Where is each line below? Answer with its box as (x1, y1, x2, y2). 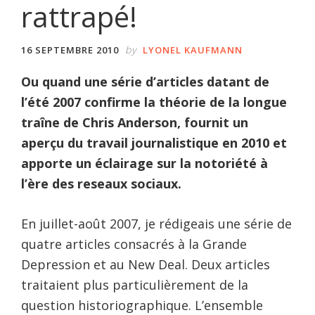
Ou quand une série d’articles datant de (21, 72, 269, 90)
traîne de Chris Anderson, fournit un (21, 113, 248, 131)
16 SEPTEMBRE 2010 (21, 43, 119, 56)
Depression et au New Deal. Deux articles (21, 255, 270, 273)
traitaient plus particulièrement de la (21, 276, 248, 293)
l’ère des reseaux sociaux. (21, 174, 181, 192)
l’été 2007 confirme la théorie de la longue (21, 93, 287, 110)
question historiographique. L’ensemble (21, 296, 263, 314)
